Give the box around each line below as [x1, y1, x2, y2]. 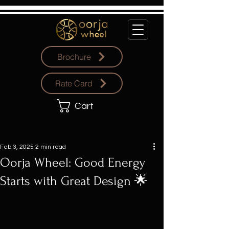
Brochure [57, 52, 91, 62]
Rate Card [55, 78, 93, 88]
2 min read [35, 144, 66, 150]
